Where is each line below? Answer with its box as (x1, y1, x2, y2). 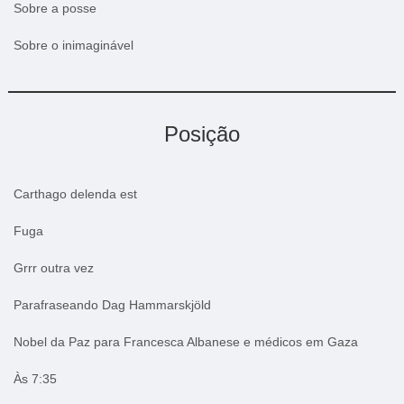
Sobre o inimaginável (13, 37, 133, 52)
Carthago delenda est (13, 186, 137, 201)
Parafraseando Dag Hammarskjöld (13, 297, 211, 312)
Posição (164, 121, 240, 146)
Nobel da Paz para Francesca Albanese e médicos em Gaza (13, 334, 358, 349)
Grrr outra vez (13, 260, 94, 275)
